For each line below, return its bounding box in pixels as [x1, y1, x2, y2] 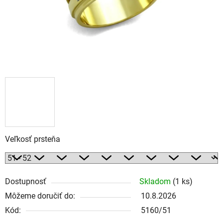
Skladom [139, 176, 173, 186]
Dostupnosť [5, 176, 46, 186]
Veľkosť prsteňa [5, 134, 60, 144]
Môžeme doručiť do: [5, 191, 75, 201]
